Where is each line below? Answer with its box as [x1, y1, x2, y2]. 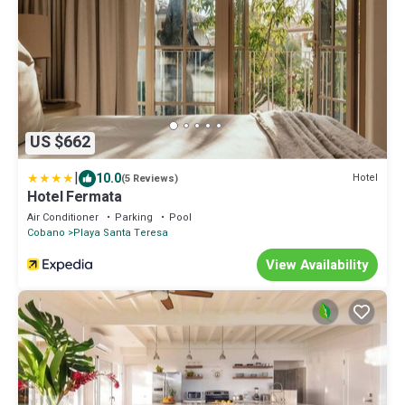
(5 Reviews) [121, 170, 178, 186]
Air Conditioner [27, 209, 99, 225]
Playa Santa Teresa [73, 224, 168, 240]
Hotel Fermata [27, 185, 122, 208]
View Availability [266, 254, 369, 275]
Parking [115, 209, 153, 225]
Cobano [27, 224, 65, 240]
